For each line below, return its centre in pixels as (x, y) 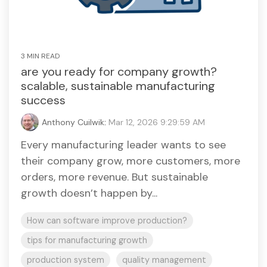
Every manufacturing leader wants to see (123, 145)
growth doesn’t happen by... (89, 193)
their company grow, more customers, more (131, 161)
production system (66, 260)
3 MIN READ (40, 56)
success (43, 100)
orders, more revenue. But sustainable (114, 177)
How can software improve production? (107, 221)
